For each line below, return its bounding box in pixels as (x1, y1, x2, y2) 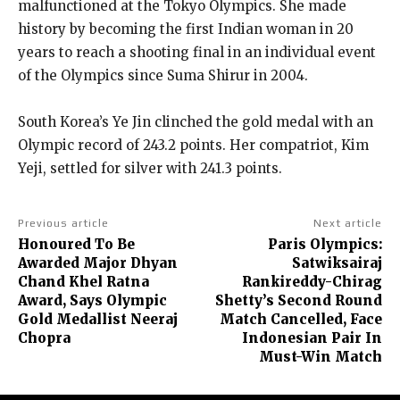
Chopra (18, 329, 71, 346)
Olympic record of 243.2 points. (18, 136, 226, 154)
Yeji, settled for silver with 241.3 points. (18, 159, 282, 177)
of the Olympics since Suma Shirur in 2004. (18, 66, 308, 84)
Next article (312, 216, 382, 229)
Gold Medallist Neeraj (18, 310, 178, 328)
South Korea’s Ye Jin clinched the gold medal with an (18, 112, 373, 130)
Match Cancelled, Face (219, 310, 382, 328)
